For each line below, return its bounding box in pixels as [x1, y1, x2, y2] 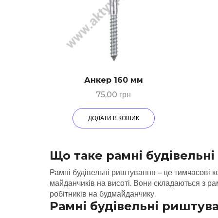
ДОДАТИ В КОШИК [88, 114, 139, 122]
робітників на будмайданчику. [50, 189, 156, 199]
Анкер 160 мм [84, 75, 143, 85]
